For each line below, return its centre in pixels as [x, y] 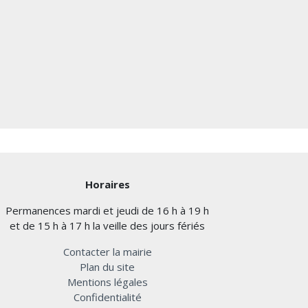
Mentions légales [107, 282]
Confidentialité [107, 297]
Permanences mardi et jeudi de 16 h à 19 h [107, 211]
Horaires [107, 185]
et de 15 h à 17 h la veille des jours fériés [107, 226]
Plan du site [107, 267]
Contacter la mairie [107, 252]
